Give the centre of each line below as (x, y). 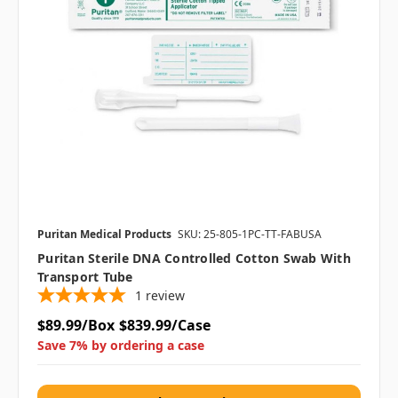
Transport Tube (85, 276)
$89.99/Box (76, 325)
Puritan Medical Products (104, 234)
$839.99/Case (164, 325)
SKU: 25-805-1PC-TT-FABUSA (250, 234)
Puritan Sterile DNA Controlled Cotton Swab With (194, 258)
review (165, 295)
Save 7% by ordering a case (121, 345)
